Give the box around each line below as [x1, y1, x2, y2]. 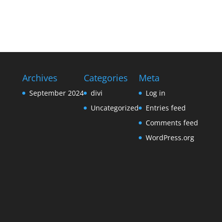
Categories [83, 71, 128, 84]
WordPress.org [145, 132, 194, 142]
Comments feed [145, 117, 198, 127]
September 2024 [29, 88, 84, 98]
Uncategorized [90, 103, 139, 112]
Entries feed [145, 103, 186, 112]
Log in [145, 88, 166, 98]
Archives [22, 71, 57, 84]
